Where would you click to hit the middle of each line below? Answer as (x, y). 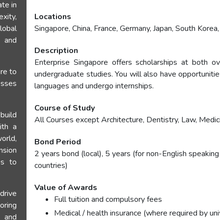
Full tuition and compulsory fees (108, 199)
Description (56, 51)
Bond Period (58, 142)
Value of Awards (66, 188)
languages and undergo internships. (94, 86)
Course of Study (65, 108)
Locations (53, 17)
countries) (51, 165)
